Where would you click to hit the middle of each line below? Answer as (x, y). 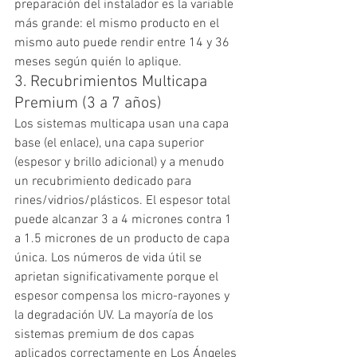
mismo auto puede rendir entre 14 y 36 (124, 43)
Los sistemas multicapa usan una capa (123, 124)
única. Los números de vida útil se (110, 258)
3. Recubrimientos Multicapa (113, 82)
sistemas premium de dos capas (106, 334)
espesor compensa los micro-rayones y (124, 296)
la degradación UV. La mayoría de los (116, 315)
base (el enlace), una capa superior (111, 143)
